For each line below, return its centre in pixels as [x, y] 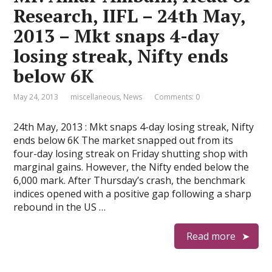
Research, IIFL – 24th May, [130, 16]
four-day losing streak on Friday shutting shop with [131, 154]
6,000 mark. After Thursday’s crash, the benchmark [130, 180]
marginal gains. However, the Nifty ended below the [131, 167]
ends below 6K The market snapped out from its [124, 140]
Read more [211, 236]
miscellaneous [95, 97]
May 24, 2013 [36, 97]
